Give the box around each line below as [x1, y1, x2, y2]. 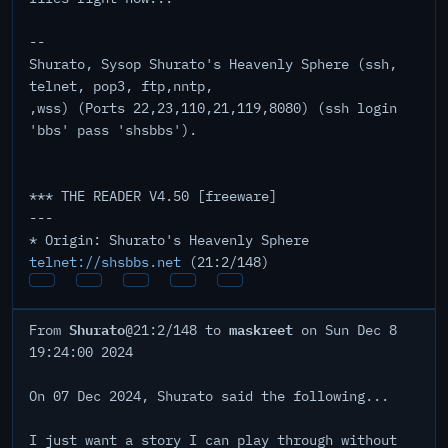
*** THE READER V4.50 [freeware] [29, 187, 277, 205]
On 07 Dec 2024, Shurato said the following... [29, 387, 389, 405]
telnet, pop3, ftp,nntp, [29, 77, 213, 95]
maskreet [229, 317, 293, 340]
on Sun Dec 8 [293, 321, 397, 339]
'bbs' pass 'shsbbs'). [29, 121, 197, 139]
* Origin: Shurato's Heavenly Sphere [29, 231, 309, 249]
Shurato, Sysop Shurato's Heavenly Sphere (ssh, [29, 55, 397, 73]
